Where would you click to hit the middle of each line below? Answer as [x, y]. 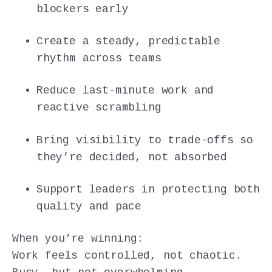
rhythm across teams [99, 59]
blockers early [83, 9]
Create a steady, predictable [128, 42]
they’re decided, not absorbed [132, 157]
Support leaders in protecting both [148, 189]
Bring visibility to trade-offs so [145, 140]
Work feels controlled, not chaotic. [127, 256]
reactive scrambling [99, 108]
